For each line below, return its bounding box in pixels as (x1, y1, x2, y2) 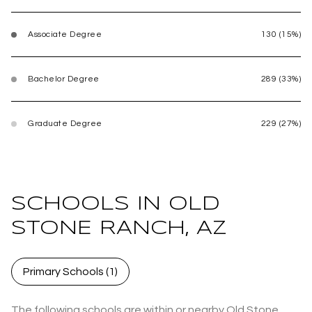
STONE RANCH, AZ (11, 219, 227, 238)
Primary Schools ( (23, 265, 109, 277)
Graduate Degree (28, 119, 102, 129)
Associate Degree (28, 30, 102, 40)
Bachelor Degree (28, 75, 100, 84)
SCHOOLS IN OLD (11, 194, 220, 214)
